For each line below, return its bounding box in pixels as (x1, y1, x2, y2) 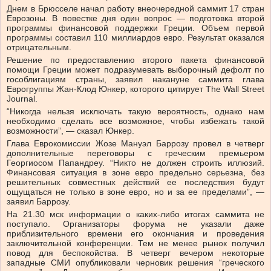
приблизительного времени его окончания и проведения (7, 229, 264, 239)
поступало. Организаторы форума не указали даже (7, 219, 264, 229)
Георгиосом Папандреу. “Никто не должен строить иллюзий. (7, 158, 264, 168)
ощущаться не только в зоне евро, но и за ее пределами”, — (7, 187, 264, 197)
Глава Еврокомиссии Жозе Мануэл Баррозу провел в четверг (7, 139, 264, 149)
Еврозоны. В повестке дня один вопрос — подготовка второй (7, 13, 264, 24)
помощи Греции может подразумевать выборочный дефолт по (7, 65, 264, 75)
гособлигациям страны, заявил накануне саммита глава (7, 74, 264, 85)
